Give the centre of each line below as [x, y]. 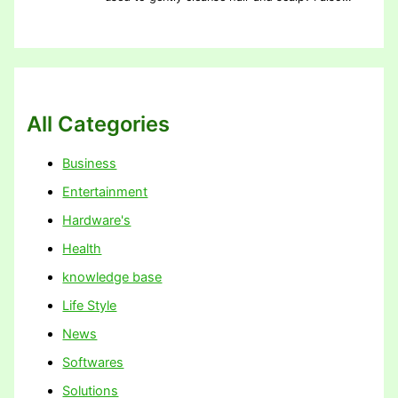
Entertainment [105, 192]
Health [82, 248]
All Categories [99, 124]
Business [90, 164]
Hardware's [97, 220]
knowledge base [112, 277]
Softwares [93, 362]
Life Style [90, 305]
